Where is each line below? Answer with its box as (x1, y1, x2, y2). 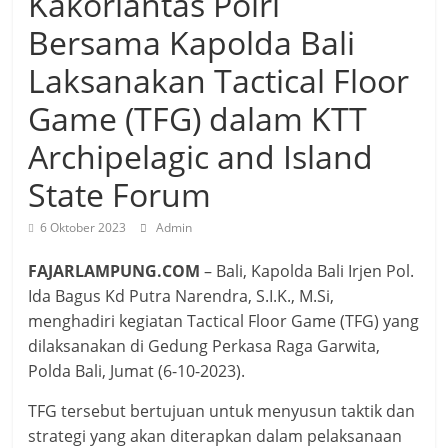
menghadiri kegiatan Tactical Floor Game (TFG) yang (28, 310, 420, 333)
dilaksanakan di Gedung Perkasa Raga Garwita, (28, 335, 381, 358)
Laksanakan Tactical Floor (28, 59, 410, 103)
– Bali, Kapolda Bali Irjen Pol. (204, 260, 415, 283)
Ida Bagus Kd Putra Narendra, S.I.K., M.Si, (28, 285, 335, 308)
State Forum (28, 173, 212, 217)
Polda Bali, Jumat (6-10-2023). (28, 360, 246, 383)
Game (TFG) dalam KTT (28, 97, 368, 141)
